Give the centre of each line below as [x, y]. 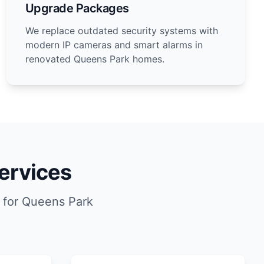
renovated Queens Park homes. [95, 59]
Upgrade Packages [77, 8]
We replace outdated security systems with [121, 31]
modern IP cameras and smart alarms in [114, 45]
